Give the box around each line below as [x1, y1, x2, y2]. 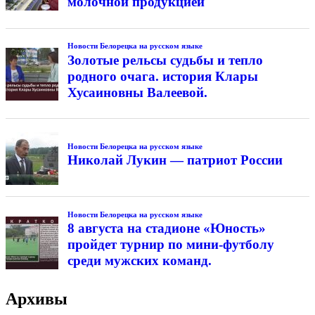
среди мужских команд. [67, 253, 212, 269]
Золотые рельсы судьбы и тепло [67, 52, 263, 67]
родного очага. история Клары [67, 68, 258, 84]
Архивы [6, 289, 67, 308]
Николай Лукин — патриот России [67, 153, 283, 168]
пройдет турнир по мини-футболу [67, 237, 274, 252]
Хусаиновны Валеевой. [67, 84, 207, 100]
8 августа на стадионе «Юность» [67, 221, 266, 236]
